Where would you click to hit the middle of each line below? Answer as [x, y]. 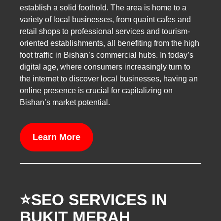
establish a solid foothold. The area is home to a [103, 8]
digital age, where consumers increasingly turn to [105, 67]
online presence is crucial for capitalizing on [96, 91]
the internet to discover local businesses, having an [109, 79]
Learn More [56, 137]
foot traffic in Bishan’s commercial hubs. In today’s [107, 55]
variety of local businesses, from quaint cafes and [105, 20]
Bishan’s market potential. [65, 103]
